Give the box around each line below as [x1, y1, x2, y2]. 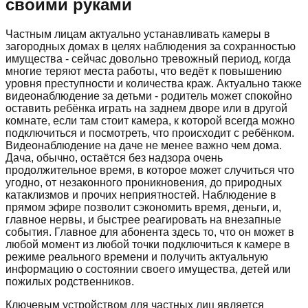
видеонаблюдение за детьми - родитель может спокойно [5, 89, 292, 102]
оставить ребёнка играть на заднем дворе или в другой [5, 102, 287, 114]
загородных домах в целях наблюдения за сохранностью [5, 40, 296, 52]
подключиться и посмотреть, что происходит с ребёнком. [5, 126, 294, 139]
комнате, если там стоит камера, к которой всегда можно [5, 114, 295, 126]
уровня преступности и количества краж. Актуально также [5, 77, 302, 89]
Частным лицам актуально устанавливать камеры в [5, 27, 270, 40]
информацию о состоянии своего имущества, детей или [5, 263, 291, 275]
